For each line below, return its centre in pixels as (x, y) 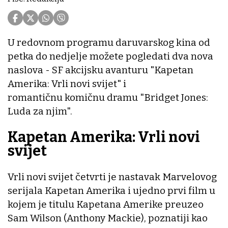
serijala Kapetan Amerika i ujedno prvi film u (111, 190)
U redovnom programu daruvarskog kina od (109, 43)
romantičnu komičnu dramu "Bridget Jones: (108, 98)
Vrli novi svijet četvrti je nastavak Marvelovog (112, 177)
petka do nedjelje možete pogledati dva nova (110, 56)
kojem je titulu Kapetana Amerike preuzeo (106, 204)
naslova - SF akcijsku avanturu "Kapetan (101, 70)
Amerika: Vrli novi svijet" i (67, 84)
